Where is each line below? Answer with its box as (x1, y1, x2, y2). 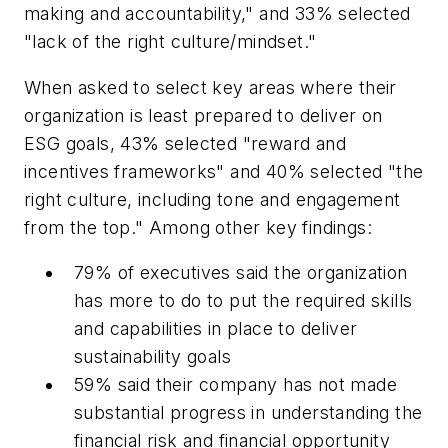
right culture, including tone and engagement (24, 188, 401, 210)
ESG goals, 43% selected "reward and (24, 132, 346, 154)
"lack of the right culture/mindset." (24, 30, 317, 52)
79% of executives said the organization (74, 262, 408, 284)
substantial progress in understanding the (74, 402, 423, 424)
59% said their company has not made (74, 374, 397, 396)
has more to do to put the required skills (74, 290, 413, 312)
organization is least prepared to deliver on (24, 104, 383, 126)
